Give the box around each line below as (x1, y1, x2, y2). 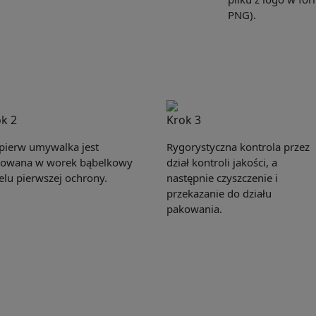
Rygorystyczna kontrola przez (166, 140, 310, 154)
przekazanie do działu (166, 186, 272, 201)
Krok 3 (166, 112, 201, 128)
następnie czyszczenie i (166, 171, 278, 186)
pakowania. (166, 202, 222, 217)
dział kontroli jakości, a (166, 155, 277, 170)
